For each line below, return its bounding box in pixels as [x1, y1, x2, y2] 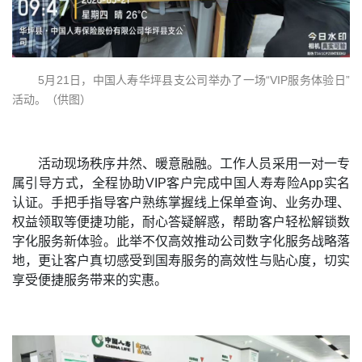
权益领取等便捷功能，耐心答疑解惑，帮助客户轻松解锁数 [12, 214, 350, 229]
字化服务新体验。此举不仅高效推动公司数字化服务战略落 [12, 234, 350, 248]
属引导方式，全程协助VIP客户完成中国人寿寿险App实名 [12, 175, 350, 190]
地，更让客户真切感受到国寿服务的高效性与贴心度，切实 [12, 253, 350, 267]
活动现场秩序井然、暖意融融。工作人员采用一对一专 [38, 156, 350, 170]
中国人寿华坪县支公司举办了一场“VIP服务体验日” [92, 73, 351, 86]
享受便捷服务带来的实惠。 [12, 272, 167, 287]
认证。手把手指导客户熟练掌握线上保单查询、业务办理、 [12, 195, 350, 209]
